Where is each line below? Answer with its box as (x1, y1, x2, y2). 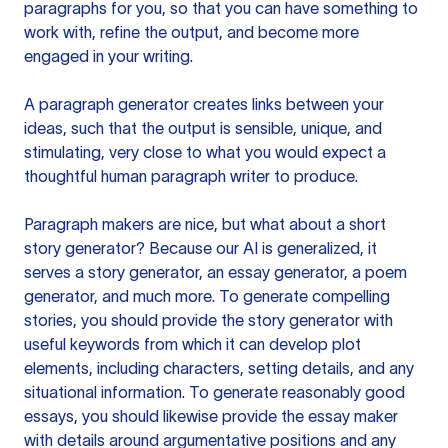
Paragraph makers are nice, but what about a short (24, 215, 386, 233)
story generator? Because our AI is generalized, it (24, 239, 377, 257)
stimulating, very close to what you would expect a (24, 143, 386, 161)
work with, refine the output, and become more (24, 23, 359, 41)
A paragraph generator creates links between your (24, 95, 384, 113)
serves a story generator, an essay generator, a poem (24, 263, 407, 281)
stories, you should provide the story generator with (24, 311, 393, 329)
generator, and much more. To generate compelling (24, 287, 390, 305)
